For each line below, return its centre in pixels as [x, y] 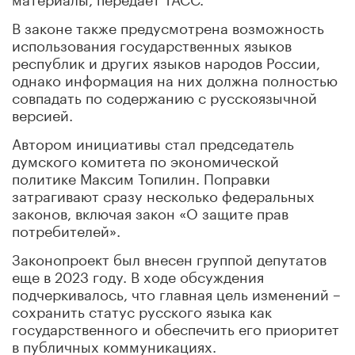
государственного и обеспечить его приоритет [176, 327]
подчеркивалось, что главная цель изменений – [176, 292]
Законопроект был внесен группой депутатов [169, 257]
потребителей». [66, 229]
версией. [42, 113]
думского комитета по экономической [145, 159]
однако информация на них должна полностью [175, 78]
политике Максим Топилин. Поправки [141, 176]
